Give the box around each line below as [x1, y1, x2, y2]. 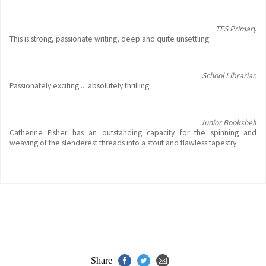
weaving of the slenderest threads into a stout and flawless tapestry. [9, 138, 238, 148]
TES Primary [216, 24, 256, 34]
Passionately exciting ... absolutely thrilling [9, 81, 149, 91]
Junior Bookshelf [200, 118, 256, 128]
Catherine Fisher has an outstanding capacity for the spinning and [9, 128, 256, 138]
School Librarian [202, 71, 256, 81]
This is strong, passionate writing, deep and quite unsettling [9, 34, 209, 44]
